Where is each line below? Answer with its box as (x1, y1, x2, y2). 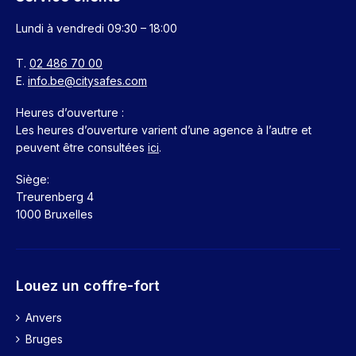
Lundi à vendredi (16, 21, 107, 35)
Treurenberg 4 (16, 189, 94, 203)
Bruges (25, 331, 63, 346)
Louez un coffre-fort (16, 277, 160, 294)
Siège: (16, 172, 49, 186)
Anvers (25, 310, 62, 324)
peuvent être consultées (16, 140, 148, 154)
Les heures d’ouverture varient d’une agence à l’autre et (16, 122, 311, 137)
